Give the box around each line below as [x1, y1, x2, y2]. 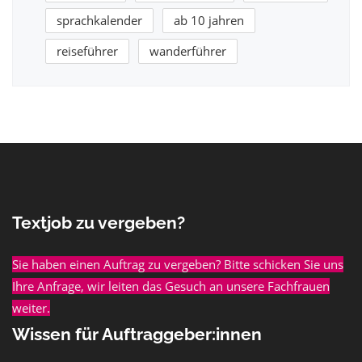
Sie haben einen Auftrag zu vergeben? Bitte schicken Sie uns [12, 256, 343, 273]
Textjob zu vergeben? [12, 213, 185, 234]
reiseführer [57, 43, 118, 60]
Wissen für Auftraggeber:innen [12, 324, 262, 345]
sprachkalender [57, 12, 142, 29]
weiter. [12, 300, 50, 317]
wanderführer [149, 43, 226, 60]
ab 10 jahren [174, 12, 244, 29]
